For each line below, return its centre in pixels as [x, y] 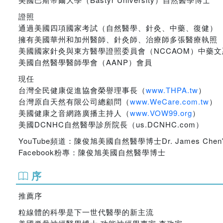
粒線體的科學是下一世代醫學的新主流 [86, 212]
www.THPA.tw [172, 90]
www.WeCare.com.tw [169, 101]
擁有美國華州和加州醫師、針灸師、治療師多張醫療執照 [118, 39]
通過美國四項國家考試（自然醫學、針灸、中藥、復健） [118, 28]
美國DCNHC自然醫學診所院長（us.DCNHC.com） [111, 124]
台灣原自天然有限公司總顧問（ [74, 101]
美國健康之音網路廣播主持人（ [74, 113]
